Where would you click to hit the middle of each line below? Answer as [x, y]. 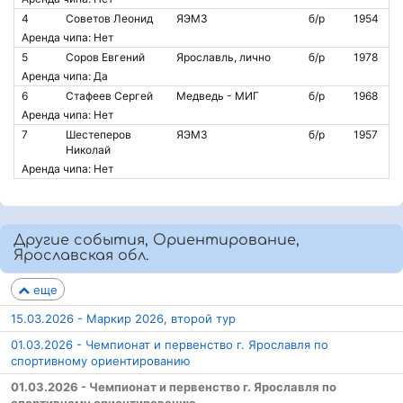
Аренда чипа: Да [65, 76]
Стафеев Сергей [109, 96]
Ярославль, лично [224, 57]
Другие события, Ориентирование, [157, 240]
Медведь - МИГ [218, 96]
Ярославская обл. [81, 255]
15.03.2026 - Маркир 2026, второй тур [123, 319]
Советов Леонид [109, 18]
